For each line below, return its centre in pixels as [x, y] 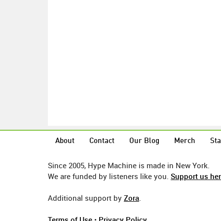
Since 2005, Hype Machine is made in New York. [129, 165]
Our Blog [144, 141]
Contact [102, 141]
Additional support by [86, 198]
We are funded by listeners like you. [109, 176]
